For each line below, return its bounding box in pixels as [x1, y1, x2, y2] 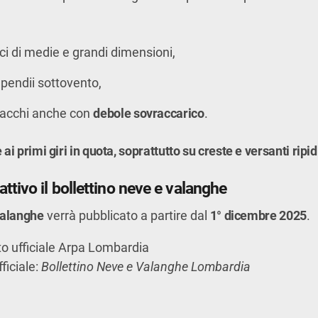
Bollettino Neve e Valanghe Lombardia [41, 259, 251, 275]
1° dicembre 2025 [209, 208, 307, 224]
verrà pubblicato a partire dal [43, 208, 210, 224]
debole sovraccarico [93, 106, 204, 121]
